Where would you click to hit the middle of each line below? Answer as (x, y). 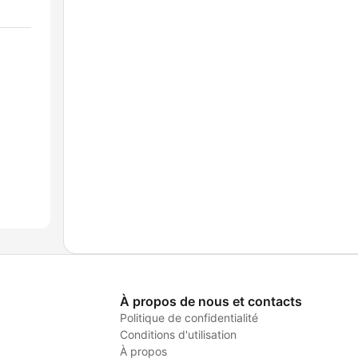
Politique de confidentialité (189, 318)
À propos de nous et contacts (211, 302)
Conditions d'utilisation (178, 335)
